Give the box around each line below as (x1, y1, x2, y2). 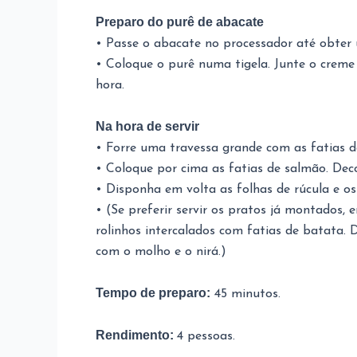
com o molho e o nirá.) (96, 245, 226, 258)
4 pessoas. (177, 330, 235, 343)
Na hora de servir (96, 120, 199, 133)
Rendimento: (96, 328, 177, 342)
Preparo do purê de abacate (96, 15, 264, 29)
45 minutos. (210, 288, 280, 300)
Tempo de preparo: (96, 286, 210, 300)
